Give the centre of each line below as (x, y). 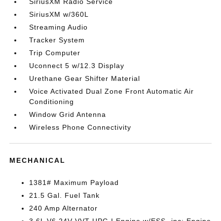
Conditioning (52, 102)
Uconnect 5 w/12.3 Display (77, 66)
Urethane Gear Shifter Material (85, 78)
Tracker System (57, 40)
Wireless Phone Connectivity (80, 127)
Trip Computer (55, 53)
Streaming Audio (59, 27)
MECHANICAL (38, 160)
